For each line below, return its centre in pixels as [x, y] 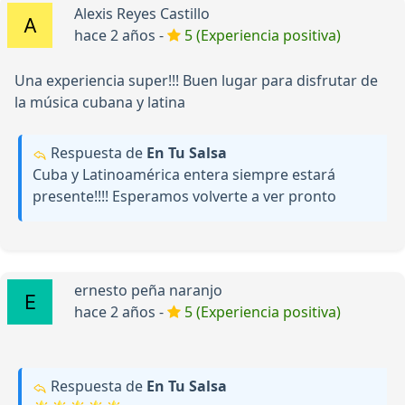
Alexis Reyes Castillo [142, 14]
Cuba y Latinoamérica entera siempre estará [184, 175]
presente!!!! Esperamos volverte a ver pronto [184, 197]
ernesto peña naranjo [148, 291]
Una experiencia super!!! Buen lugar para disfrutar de [196, 81]
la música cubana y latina [100, 103]
